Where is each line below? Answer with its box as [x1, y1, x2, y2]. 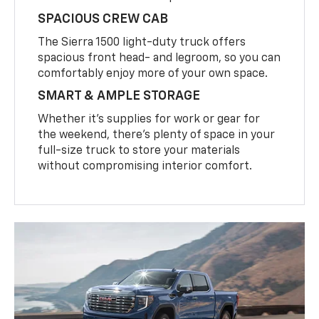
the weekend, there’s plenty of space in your [38, 130, 276, 142]
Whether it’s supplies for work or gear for [38, 114, 261, 126]
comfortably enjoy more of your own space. [38, 68, 268, 80]
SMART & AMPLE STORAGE [38, 90, 201, 103]
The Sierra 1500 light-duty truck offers [38, 37, 246, 49]
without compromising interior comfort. [38, 161, 253, 173]
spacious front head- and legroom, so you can [38, 53, 281, 65]
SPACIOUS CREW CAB [38, 13, 169, 26]
